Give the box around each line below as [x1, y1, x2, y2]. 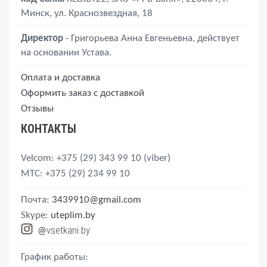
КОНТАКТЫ [21, 122, 76, 136]
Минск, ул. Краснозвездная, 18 [21, 8, 153, 19]
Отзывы [21, 104, 54, 114]
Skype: [21, 210, 51, 221]
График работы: [21, 252, 88, 263]
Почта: [21, 195, 52, 206]
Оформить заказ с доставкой [21, 88, 144, 99]
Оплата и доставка [21, 73, 100, 83]
